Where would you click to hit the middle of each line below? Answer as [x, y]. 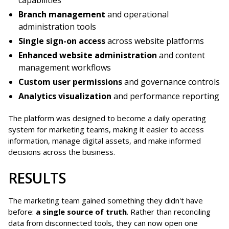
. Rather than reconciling [169, 211]
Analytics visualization [65, 96]
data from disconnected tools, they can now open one [103, 223]
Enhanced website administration [89, 55]
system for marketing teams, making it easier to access [106, 129]
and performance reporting [165, 96]
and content [182, 55]
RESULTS [37, 178]
